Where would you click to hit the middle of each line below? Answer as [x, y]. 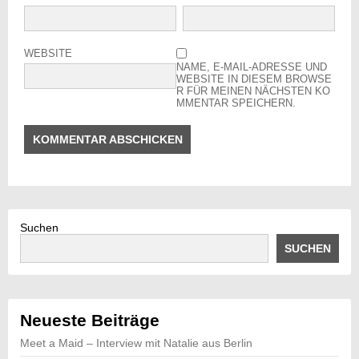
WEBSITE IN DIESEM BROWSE [254, 79]
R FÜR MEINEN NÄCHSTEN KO [254, 91]
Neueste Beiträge [90, 321]
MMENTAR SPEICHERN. [236, 103]
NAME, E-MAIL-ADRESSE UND [252, 67]
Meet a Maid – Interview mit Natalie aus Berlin [136, 343]
